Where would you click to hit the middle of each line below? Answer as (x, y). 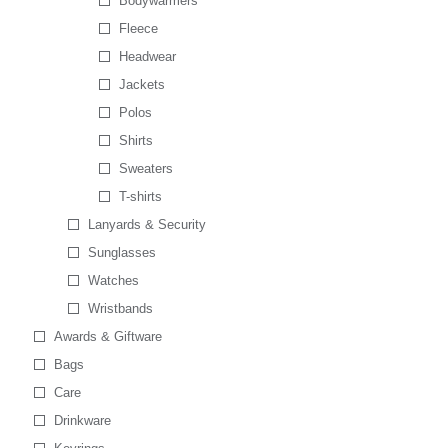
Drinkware (82, 420)
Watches (113, 280)
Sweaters (146, 168)
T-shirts (141, 196)
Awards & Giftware (107, 336)
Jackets (142, 84)
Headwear (148, 56)
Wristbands (120, 308)
